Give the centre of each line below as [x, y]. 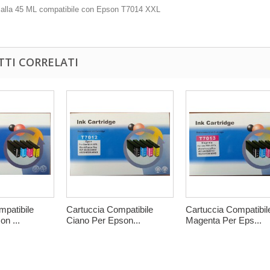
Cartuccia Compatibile [110, 210]
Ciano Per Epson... [104, 221]
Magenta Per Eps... [224, 221]
